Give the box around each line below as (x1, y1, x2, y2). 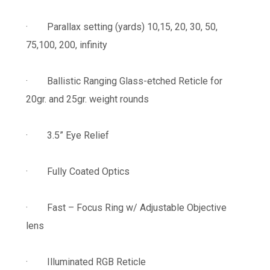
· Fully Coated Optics (25, 165, 130, 177)
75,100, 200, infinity (25, 39, 107, 51)
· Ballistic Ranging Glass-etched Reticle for (25, 75, 222, 87)
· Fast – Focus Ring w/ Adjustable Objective (25, 201, 227, 213)
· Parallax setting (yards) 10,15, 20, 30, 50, (25, 20, 218, 33)
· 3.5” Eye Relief (25, 129, 109, 141)
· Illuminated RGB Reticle (25, 256, 146, 268)
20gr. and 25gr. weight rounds (25, 93, 149, 105)
